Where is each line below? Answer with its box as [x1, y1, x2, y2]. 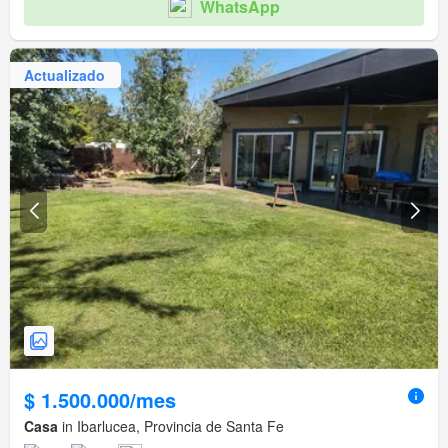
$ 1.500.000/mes [24, 385, 176, 415]
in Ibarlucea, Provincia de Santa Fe [58, 416, 284, 437]
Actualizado [24, 64, 105, 85]
